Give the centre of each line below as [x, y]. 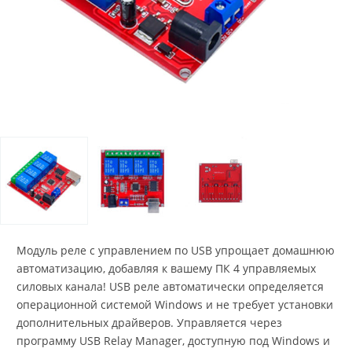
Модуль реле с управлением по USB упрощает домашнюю [176, 250]
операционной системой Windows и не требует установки [175, 304]
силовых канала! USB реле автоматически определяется [170, 286]
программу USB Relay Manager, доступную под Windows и [173, 341]
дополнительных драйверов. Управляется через [149, 323]
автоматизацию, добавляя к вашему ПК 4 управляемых [166, 268]
